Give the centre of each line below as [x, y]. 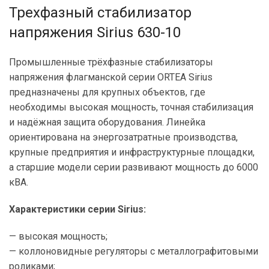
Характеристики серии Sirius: [77, 209]
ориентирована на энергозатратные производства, [123, 137]
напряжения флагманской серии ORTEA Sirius [111, 77]
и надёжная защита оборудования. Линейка [107, 122]
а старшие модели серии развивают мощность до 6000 [134, 167]
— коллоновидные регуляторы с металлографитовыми [134, 251]
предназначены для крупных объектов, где [107, 92]
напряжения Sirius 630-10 [95, 32]
